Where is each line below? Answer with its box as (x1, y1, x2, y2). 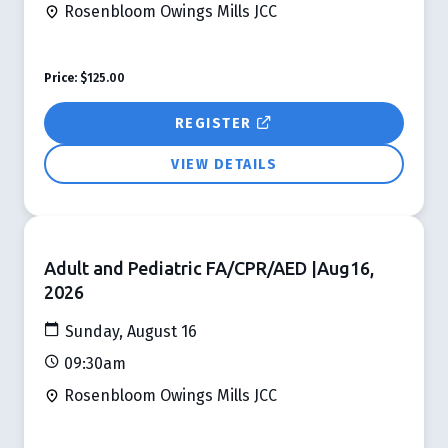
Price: (44, 70, 77, 85)
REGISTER (174, 114, 256, 132)
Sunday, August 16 (61, 321, 197, 341)
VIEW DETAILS (171, 155, 277, 173)
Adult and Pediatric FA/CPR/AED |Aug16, (44, 257, 374, 278)
